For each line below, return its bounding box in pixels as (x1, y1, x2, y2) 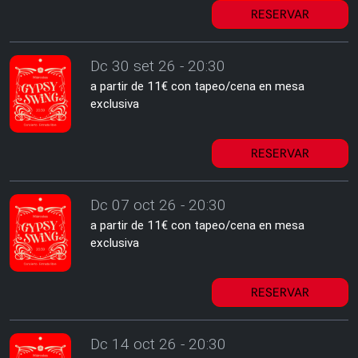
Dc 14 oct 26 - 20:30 (90, 335, 227, 354)
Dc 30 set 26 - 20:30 (90, 57, 226, 76)
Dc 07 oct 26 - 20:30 (90, 196, 227, 215)
